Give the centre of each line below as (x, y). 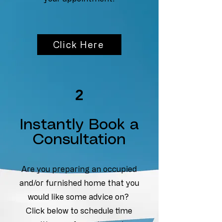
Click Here (78, 45)
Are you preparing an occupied (79, 169)
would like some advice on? (79, 197)
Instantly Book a (79, 125)
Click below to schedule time (79, 211)
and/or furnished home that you (79, 183)
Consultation (79, 140)
